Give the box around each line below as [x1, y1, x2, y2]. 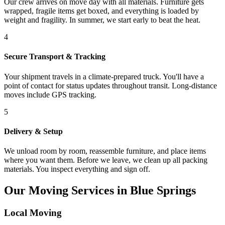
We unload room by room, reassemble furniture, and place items [4, 147, 206, 156]
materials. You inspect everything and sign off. [4, 165, 150, 174]
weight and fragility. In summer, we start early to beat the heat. [4, 15, 200, 24]
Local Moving [4, 207, 62, 218]
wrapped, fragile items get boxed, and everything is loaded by [4, 6, 199, 15]
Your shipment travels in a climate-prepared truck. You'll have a [4, 72, 204, 81]
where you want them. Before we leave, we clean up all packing [4, 156, 207, 165]
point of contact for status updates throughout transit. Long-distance [4, 81, 217, 90]
